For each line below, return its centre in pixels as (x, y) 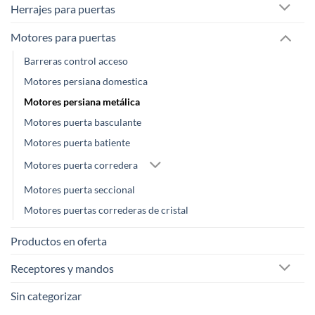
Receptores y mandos (62, 269)
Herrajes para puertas (63, 8)
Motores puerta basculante (83, 122)
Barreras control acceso (76, 60)
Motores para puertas (63, 37)
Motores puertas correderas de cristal (106, 210)
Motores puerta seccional (79, 190)
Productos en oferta (59, 241)
